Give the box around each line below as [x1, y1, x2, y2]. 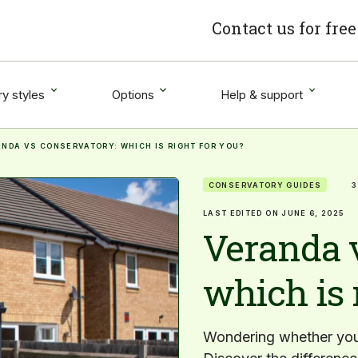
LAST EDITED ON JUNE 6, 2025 [203, 208, 344, 217]
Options [111, 86, 154, 102]
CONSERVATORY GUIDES [208, 180, 322, 189]
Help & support [221, 86, 304, 102]
